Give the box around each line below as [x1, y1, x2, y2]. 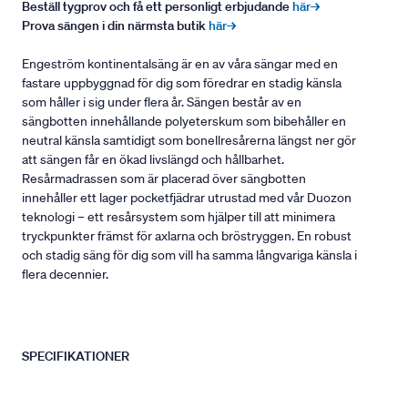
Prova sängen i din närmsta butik [22, 17, 209, 35]
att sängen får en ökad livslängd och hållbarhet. [22, 151, 284, 168]
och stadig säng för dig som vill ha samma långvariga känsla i [22, 247, 357, 264]
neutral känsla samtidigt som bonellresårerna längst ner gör [22, 132, 356, 149]
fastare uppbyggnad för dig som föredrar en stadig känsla [22, 75, 342, 92]
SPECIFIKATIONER [22, 348, 132, 365]
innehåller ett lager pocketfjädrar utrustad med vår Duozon [22, 189, 352, 207]
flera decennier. [22, 266, 108, 283]
